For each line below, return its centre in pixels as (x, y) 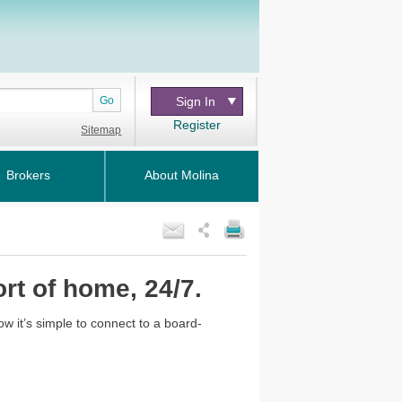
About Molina (182, 175)
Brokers (29, 175)
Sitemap (101, 130)
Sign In (195, 101)
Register (197, 125)
